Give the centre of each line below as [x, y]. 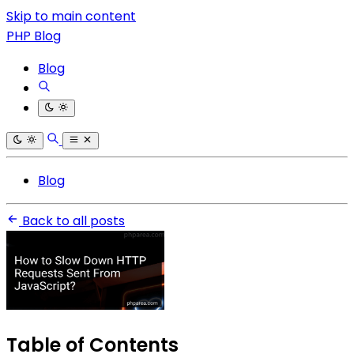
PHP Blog [34, 36]
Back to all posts [72, 221]
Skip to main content [71, 16]
